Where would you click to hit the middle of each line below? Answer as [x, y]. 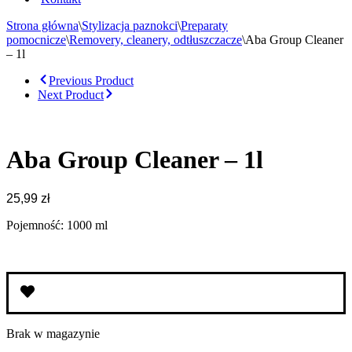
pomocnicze [36, 40]
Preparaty [204, 26]
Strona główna [42, 26]
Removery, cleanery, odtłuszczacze [156, 40]
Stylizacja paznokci [130, 26]
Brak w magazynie [53, 333]
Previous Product [91, 81]
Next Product [71, 95]
